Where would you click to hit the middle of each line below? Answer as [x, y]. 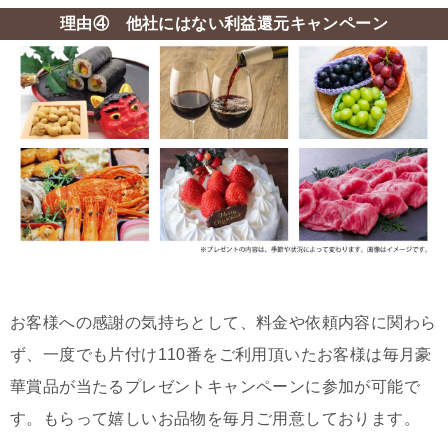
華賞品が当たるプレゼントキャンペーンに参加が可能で [215, 387]
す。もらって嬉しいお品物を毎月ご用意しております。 [215, 419]
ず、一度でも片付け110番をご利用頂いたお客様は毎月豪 [221, 355]
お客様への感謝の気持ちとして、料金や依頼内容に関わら [223, 323]
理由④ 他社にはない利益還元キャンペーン [224, 24]
